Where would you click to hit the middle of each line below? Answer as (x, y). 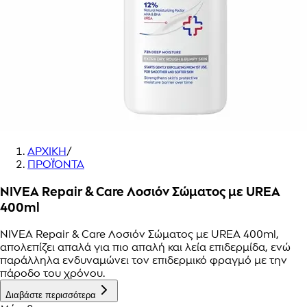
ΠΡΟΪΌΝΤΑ (56, 164)
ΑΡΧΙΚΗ (47, 151)
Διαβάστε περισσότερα (51, 295)
